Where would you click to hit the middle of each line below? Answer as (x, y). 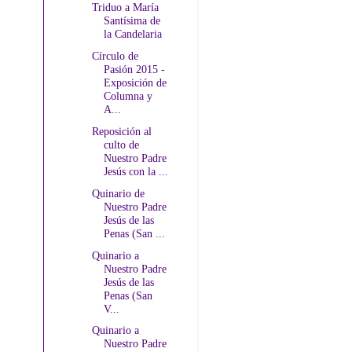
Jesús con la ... (136, 172)
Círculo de (115, 56)
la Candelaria (132, 34)
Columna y (128, 96)
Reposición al (121, 132)
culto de (121, 145)
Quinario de (118, 193)
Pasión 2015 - (134, 70)
